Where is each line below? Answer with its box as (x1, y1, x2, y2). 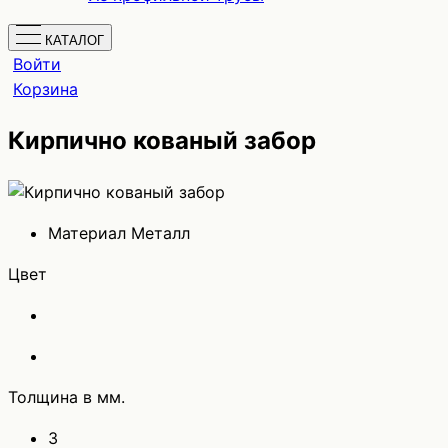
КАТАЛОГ (45, 33, 104, 48)
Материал (48, 222, 126, 243)
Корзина (13, 79, 78, 99)
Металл (131, 222, 190, 243)
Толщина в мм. (8, 386, 125, 407)
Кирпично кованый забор (8, 125, 316, 155)
